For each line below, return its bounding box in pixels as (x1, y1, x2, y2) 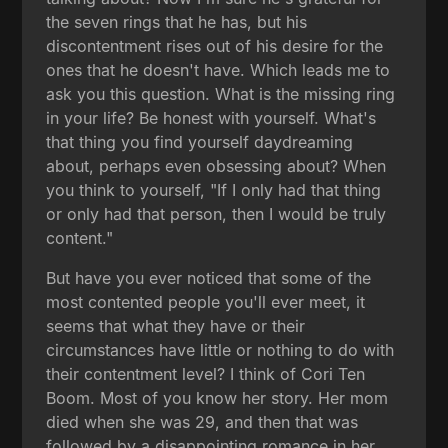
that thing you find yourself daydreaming (46, 131, 354, 152)
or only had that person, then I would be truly (46, 203, 387, 224)
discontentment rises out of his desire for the (46, 35, 384, 56)
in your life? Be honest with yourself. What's (46, 107, 377, 128)
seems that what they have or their (46, 315, 306, 336)
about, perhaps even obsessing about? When (46, 155, 387, 176)
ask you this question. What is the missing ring (46, 83, 396, 104)
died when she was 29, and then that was (46, 411, 359, 432)
